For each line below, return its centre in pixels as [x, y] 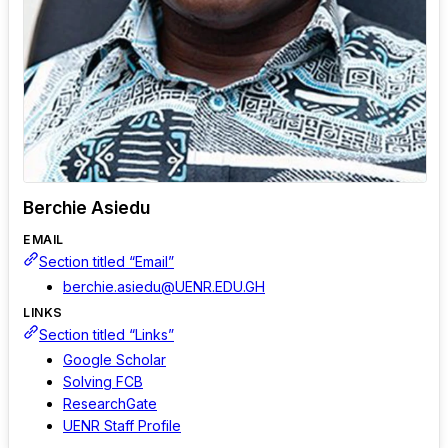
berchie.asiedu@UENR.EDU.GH [164, 287]
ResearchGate [110, 404]
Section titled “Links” [106, 334]
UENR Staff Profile [122, 426]
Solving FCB [103, 382]
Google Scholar [114, 360]
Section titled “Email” [106, 261]
